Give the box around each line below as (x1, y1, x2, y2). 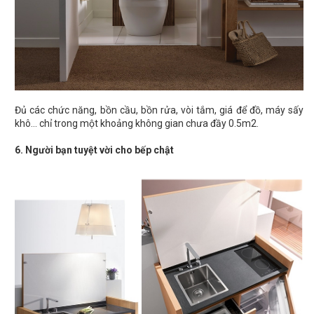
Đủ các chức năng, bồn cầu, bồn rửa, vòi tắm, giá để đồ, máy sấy (15, 104, 303, 116)
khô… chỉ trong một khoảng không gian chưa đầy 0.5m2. (15, 118, 259, 130)
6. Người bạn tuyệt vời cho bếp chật (15, 144, 174, 156)
